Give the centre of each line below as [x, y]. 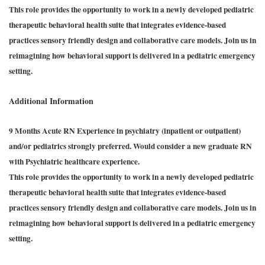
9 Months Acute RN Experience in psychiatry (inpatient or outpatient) [125, 131]
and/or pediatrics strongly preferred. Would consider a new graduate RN [130, 146]
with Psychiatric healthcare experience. [74, 161]
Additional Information [51, 101]
